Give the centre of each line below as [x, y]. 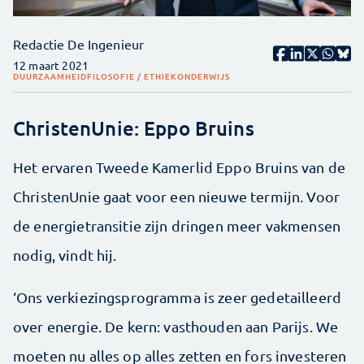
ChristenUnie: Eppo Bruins [134, 128]
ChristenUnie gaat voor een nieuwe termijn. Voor [177, 196]
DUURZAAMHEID [50, 76]
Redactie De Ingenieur [79, 43]
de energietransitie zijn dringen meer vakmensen [177, 225]
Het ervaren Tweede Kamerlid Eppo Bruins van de [179, 167]
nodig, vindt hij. [65, 254]
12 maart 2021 [51, 65]
